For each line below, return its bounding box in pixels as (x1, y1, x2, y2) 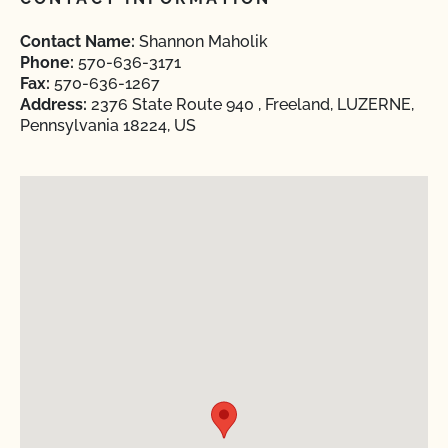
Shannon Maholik (135, 32, 268, 51)
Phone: (20, 53, 74, 72)
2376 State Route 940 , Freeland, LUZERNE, (87, 95, 414, 114)
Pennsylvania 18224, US (20, 116, 196, 135)
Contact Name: (20, 32, 135, 51)
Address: (20, 95, 87, 114)
